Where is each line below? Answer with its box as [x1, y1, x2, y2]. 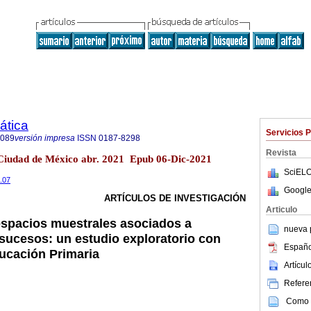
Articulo [266, 205, 297, 215]
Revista [266, 148, 296, 158]
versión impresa [15, 133, 75, 143]
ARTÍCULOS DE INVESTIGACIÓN [104, 193, 246, 204]
